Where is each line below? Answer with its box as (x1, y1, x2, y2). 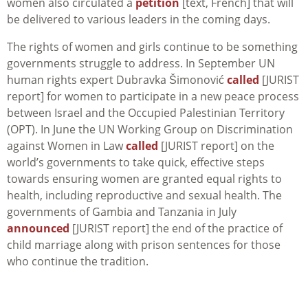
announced (7, 221, 69, 236)
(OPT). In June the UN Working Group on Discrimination (7, 122, 293, 137)
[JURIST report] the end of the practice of (69, 221, 283, 236)
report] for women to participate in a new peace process (7, 89, 299, 104)
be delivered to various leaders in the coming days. (7, 12, 270, 27)
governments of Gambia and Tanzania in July (7, 204, 236, 220)
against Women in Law (7, 138, 126, 154)
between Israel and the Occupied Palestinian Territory (7, 105, 285, 121)
